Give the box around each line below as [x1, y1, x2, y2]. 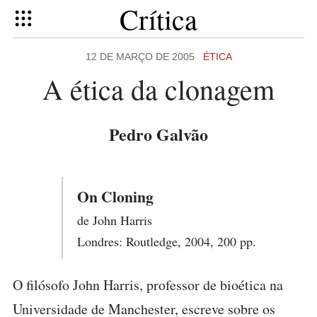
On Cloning [76, 185, 154, 207]
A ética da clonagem [42, 70, 275, 108]
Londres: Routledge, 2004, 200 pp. [76, 233, 256, 250]
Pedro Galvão [109, 122, 208, 146]
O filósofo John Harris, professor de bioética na [13, 275, 283, 294]
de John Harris [76, 212, 152, 229]
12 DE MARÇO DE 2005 [85, 51, 203, 62]
